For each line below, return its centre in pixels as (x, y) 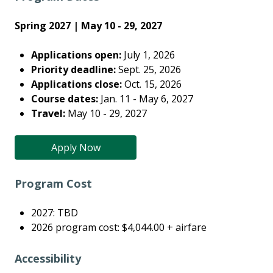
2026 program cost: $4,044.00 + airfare (119, 227)
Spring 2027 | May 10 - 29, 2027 (88, 25)
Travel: (50, 113)
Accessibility (48, 258)
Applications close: (78, 84)
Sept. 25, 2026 (149, 69)
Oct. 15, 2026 (153, 84)
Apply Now (76, 147)
